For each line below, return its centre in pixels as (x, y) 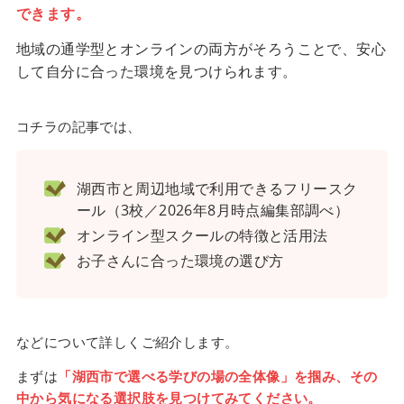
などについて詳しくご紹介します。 (127, 342)
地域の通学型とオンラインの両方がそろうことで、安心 (201, 48)
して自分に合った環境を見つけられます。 (156, 71)
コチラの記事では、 (78, 126)
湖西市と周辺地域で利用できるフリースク (217, 188)
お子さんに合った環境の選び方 (180, 260)
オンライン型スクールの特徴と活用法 (202, 235)
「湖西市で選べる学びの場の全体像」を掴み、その (218, 376)
